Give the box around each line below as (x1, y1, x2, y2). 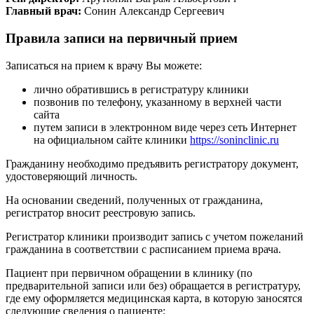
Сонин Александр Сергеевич (81, 5, 224, 18)
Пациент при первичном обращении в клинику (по (6, 266, 252, 279)
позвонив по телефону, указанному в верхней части (34, 95, 282, 108)
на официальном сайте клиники (34, 133, 190, 146)
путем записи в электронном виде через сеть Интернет (34, 121, 296, 133)
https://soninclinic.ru (190, 133, 279, 146)
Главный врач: (6, 5, 81, 18)
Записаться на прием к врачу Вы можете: (6, 59, 202, 71)
